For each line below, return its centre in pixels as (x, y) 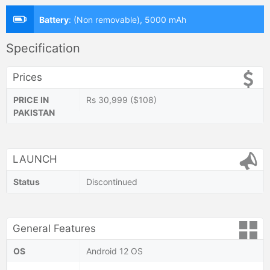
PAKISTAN (34, 112)
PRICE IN (31, 99)
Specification (43, 48)
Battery (54, 19)
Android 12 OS (115, 251)
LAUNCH (35, 159)
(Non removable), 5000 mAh (130, 19)
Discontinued (112, 181)
